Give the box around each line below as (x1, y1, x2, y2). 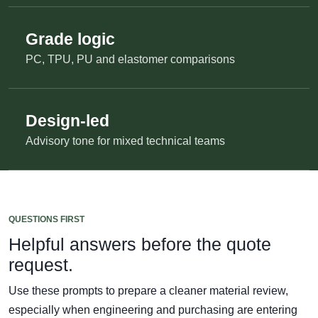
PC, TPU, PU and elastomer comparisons (26, 53, 235, 65)
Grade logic (26, 29, 115, 48)
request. (9, 254, 73, 275)
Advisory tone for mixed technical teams (26, 134, 225, 147)
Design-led (26, 111, 109, 130)
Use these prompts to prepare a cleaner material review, (9, 284, 288, 297)
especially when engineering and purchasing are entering (9, 303, 297, 316)
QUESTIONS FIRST (9, 214, 84, 224)
